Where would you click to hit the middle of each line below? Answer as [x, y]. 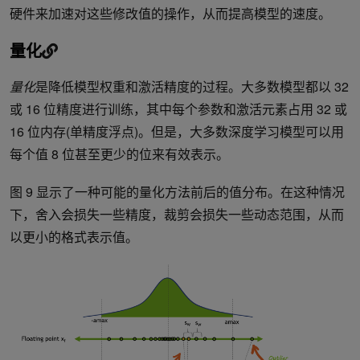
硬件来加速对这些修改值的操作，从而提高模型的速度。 [170, 14]
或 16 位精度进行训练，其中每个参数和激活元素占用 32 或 [178, 109]
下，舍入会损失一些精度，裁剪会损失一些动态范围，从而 [177, 215]
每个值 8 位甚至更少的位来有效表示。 [119, 154]
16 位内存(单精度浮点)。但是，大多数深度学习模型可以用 [177, 132]
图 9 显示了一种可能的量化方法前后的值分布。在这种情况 [177, 192]
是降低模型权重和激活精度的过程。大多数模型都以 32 [192, 87]
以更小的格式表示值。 [74, 237]
